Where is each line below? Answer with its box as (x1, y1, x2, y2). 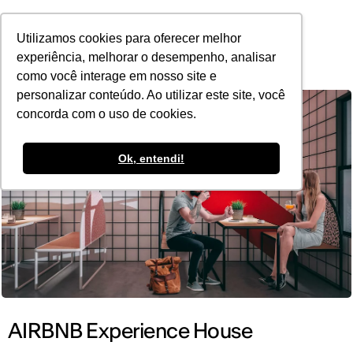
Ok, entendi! (118, 151, 184, 165)
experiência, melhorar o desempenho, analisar (17, 50, 277, 65)
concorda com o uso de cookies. (17, 107, 197, 121)
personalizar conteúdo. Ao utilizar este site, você (17, 88, 286, 102)
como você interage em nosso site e (17, 69, 217, 84)
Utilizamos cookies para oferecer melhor (17, 32, 242, 46)
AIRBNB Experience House (8, 318, 253, 344)
